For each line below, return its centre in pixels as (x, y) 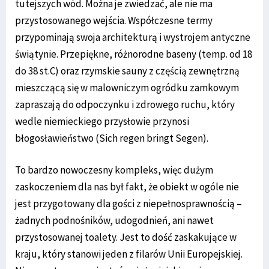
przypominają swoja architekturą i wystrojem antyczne (133, 37)
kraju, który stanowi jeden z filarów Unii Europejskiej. (129, 254)
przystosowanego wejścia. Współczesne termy (114, 20)
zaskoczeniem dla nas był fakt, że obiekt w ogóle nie (127, 186)
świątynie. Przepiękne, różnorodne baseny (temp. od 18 (134, 54)
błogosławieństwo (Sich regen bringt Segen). (112, 138)
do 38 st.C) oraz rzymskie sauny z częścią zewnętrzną (127, 71)
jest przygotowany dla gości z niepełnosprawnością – (128, 203)
